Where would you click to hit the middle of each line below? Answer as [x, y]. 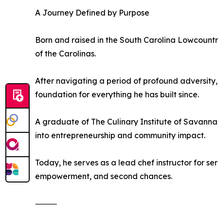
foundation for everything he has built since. [117, 95]
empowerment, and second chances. [104, 176]
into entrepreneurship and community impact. [120, 136]
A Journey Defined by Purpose [92, 13]
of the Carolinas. [65, 54]
